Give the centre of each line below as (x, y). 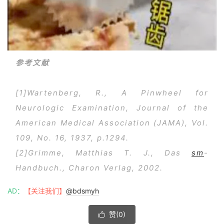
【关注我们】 (45, 190)
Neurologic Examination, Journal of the (112, 107)
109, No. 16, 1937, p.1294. (72, 137)
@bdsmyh (82, 190)
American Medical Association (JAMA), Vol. (112, 122)
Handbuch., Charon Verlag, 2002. (89, 167)
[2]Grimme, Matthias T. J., (90, 152)
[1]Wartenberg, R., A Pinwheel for (112, 92)
